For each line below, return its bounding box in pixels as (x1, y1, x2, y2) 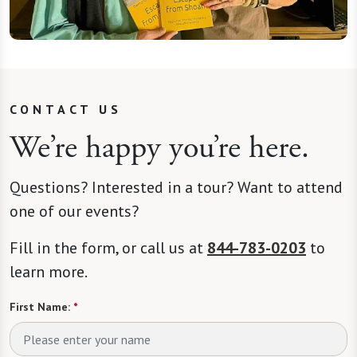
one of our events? (10, 201, 143, 222)
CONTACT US (10, 101, 122, 118)
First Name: (10, 300, 70, 315)
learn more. (10, 261, 88, 283)
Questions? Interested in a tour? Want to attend (10, 177, 343, 198)
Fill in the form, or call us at (10, 237, 207, 259)
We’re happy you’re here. (10, 127, 309, 169)
